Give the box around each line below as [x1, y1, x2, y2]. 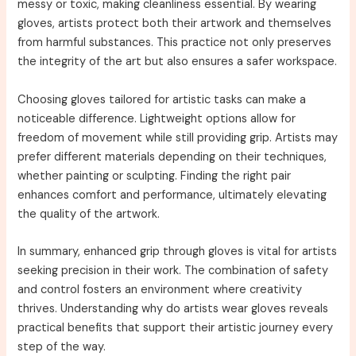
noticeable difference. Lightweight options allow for [17, 110, 296, 126]
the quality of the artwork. [17, 206, 161, 222]
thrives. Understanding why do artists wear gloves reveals [17, 300, 329, 316]
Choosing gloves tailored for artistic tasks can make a [17, 91, 307, 107]
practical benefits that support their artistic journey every [17, 319, 334, 335]
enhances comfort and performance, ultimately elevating [17, 187, 327, 203]
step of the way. [17, 339, 106, 354]
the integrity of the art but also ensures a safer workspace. [17, 54, 338, 70]
